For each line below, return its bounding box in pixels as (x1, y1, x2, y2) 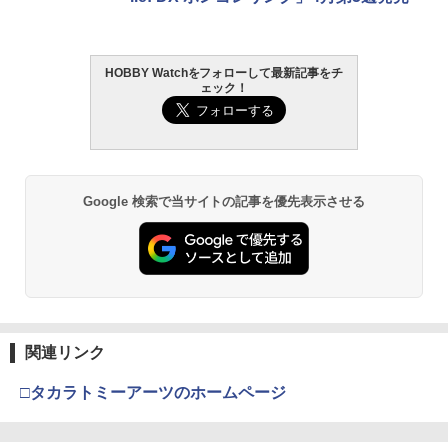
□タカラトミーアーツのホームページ (20, 384, 286, 402)
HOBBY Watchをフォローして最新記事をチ (104, 65, 344, 80)
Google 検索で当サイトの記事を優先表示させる (82, 193, 366, 209)
